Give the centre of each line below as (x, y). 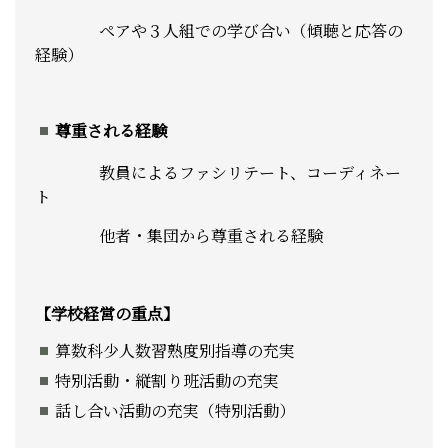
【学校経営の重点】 (107, 314)
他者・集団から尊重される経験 (179, 236)
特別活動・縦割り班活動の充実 (167, 381)
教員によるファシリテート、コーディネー (218, 173)
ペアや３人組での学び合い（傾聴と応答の (219, 31)
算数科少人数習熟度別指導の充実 (175, 351)
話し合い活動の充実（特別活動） (175, 411)
